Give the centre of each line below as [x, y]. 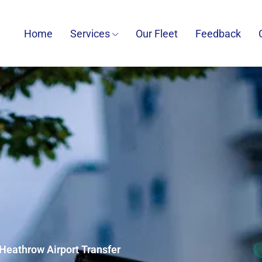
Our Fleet [156, 33]
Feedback [218, 33]
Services [90, 33]
